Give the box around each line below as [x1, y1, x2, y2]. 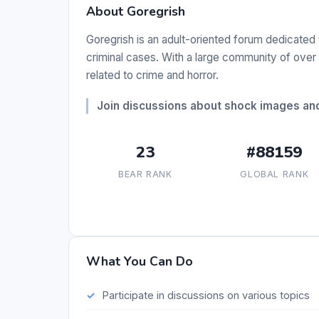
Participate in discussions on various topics [102, 288, 310, 301]
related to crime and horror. [86, 68, 219, 83]
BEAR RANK [117, 169, 172, 180]
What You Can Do [86, 253, 193, 271]
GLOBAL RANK [240, 169, 309, 180]
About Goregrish [86, 3, 185, 21]
